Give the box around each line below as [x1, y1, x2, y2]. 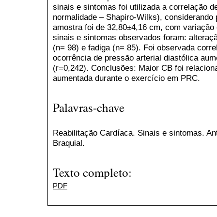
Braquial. [53, 138, 85, 148]
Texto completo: [53, 164, 132, 181]
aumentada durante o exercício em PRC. [53, 73, 200, 83]
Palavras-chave [53, 99, 124, 116]
